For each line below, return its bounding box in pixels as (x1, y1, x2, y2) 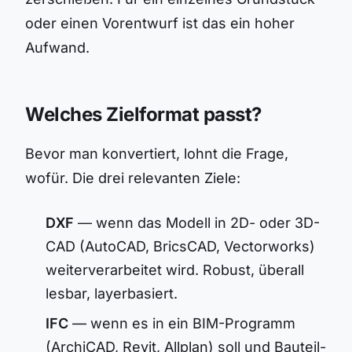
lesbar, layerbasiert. (46, 285, 178, 302)
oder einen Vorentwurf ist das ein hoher (25, 15, 295, 31)
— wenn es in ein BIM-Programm (68, 315, 295, 332)
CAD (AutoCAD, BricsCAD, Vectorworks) (46, 238, 315, 255)
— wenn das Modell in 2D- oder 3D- (74, 214, 320, 231)
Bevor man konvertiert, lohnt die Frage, (25, 145, 288, 162)
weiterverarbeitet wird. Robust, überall (46, 262, 304, 278)
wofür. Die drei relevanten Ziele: (25, 170, 240, 186)
